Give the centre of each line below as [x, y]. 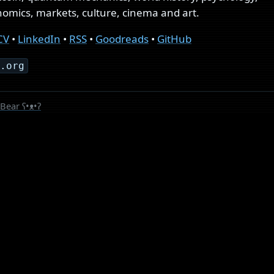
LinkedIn [39, 39]
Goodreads [122, 39]
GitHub [174, 39]
